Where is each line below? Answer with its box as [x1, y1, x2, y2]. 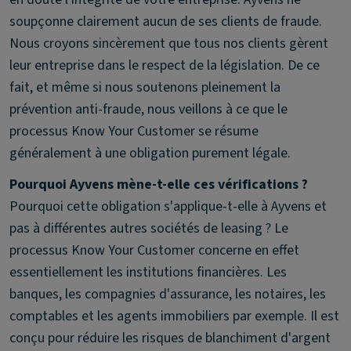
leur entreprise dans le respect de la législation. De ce [9, 56, 320, 75]
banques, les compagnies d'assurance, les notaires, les [9, 284, 326, 304]
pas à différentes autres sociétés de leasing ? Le [9, 219, 288, 238]
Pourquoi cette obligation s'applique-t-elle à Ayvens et [9, 197, 327, 216]
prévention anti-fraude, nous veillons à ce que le [9, 100, 288, 119]
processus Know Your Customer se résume [9, 121, 259, 141]
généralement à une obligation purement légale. [9, 143, 291, 163]
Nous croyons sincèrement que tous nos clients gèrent [9, 34, 328, 53]
